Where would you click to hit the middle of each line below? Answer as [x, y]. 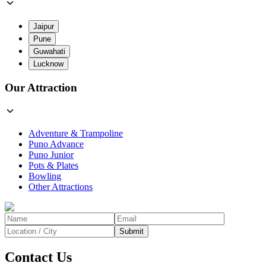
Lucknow [48, 64]
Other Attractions [61, 186]
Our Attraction [41, 88]
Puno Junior [51, 154]
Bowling [45, 176]
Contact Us [38, 257]
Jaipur [44, 27]
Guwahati [49, 52]
